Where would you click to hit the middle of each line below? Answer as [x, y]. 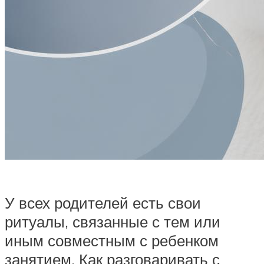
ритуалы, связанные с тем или [113, 222]
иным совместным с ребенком [112, 241]
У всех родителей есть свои [103, 203]
